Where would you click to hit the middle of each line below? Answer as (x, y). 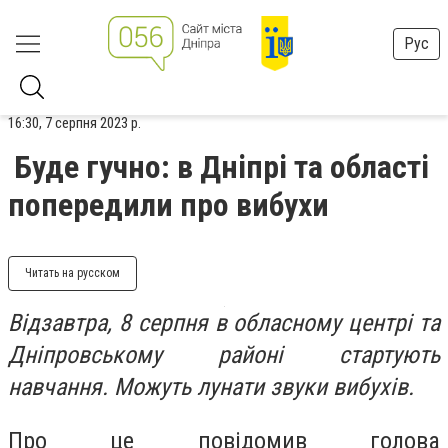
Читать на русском (72, 273)
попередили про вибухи (168, 205)
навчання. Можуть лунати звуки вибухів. (211, 387)
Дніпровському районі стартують (224, 355)
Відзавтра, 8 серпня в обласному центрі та (224, 323)
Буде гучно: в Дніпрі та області (221, 167)
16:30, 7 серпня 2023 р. (74, 123)
